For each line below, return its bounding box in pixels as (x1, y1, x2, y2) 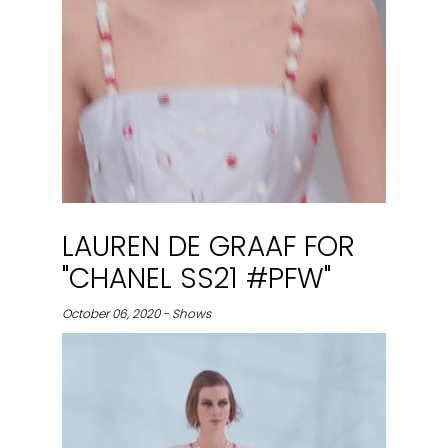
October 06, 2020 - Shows (62, 304, 211, 322)
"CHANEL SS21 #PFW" (62, 258, 331, 298)
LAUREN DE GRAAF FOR (62, 226, 355, 266)
